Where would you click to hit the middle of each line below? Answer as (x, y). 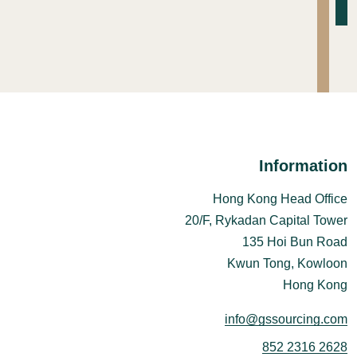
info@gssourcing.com (286, 319)
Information (303, 166)
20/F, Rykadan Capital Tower (266, 220)
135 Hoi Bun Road (295, 242)
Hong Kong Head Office (280, 199)
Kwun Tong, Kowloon (287, 263)
